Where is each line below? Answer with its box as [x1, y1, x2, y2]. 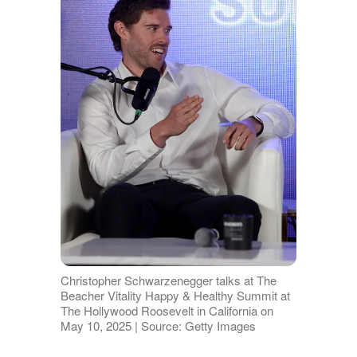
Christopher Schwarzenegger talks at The [60, 272, 277, 289]
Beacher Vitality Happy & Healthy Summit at [60, 287, 290, 304]
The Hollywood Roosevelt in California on [60, 302, 273, 320]
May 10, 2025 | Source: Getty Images [60, 317, 256, 335]
